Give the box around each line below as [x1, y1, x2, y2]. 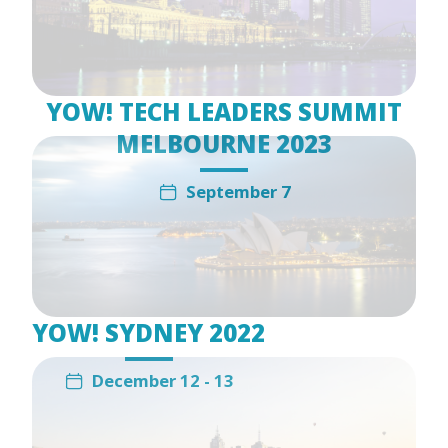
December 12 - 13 [91, 369, 234, 393]
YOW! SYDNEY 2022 [32, 316, 265, 350]
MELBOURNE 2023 [116, 127, 332, 161]
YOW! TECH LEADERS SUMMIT [46, 95, 402, 129]
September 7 [185, 180, 291, 204]
